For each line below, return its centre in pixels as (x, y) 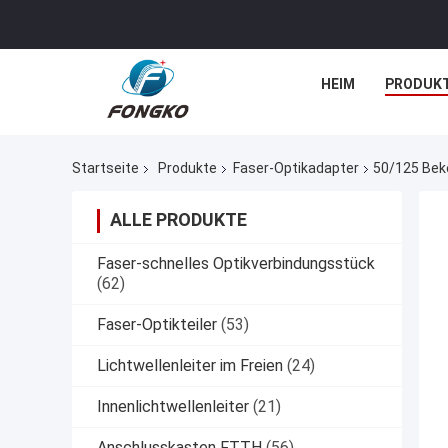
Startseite (105, 168)
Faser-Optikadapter (296, 168)
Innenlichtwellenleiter (173, 407)
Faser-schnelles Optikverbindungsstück (236, 264)
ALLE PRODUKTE (178, 220)
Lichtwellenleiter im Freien (190, 366)
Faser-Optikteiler (157, 325)
